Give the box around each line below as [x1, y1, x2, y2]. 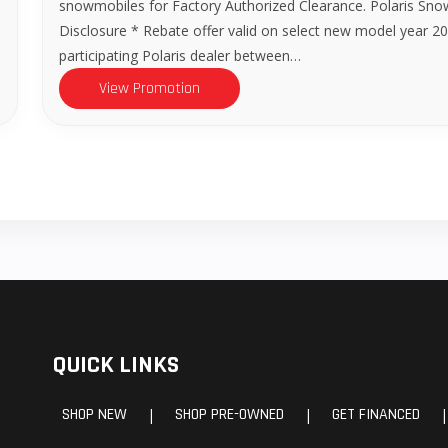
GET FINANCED [332, 403, 420, 425]
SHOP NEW [62, 403, 127, 425]
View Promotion [99, 77, 200, 99]
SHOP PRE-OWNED [175, 403, 284, 425]
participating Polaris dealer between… [59, 45, 301, 65]
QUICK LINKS [52, 349, 179, 380]
